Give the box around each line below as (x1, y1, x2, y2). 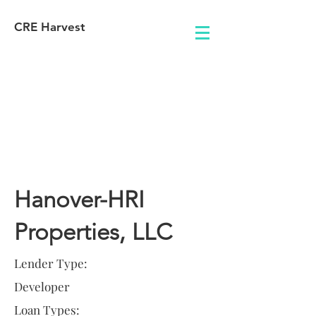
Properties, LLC (14, 219, 172, 245)
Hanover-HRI (14, 186, 145, 213)
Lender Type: (14, 255, 87, 271)
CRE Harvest (14, 20, 85, 34)
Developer (14, 279, 70, 294)
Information (14, 147, 134, 174)
